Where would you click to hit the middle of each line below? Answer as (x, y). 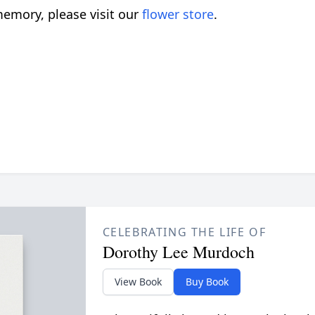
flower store (178, 14)
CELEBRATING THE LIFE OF (184, 232)
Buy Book (207, 281)
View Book (138, 281)
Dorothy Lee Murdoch (178, 251)
